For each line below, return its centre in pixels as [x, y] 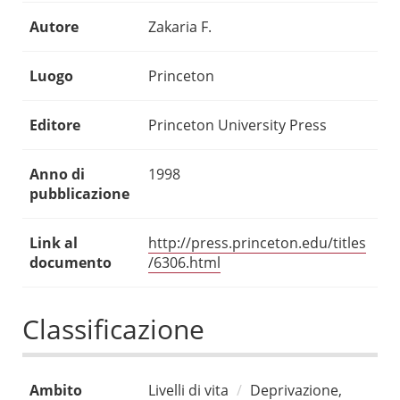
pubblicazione [79, 194]
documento [71, 263]
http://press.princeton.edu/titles [257, 243]
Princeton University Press [237, 125]
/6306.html [184, 263]
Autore [54, 27]
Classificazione [113, 329]
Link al [54, 243]
